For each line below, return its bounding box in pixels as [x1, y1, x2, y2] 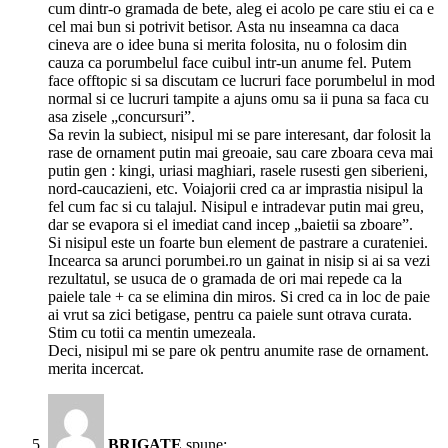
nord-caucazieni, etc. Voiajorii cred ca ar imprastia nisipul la [48, 180, 423, 198]
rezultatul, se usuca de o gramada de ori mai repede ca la [48, 270, 402, 288]
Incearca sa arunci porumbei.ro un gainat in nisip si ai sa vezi [48, 252, 430, 270]
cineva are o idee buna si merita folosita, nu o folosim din [48, 36, 407, 54]
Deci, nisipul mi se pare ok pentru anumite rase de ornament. [48, 342, 429, 360]
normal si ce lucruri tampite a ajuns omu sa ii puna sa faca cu [48, 90, 429, 108]
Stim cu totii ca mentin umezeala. [48, 324, 256, 342]
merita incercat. [48, 360, 144, 378]
